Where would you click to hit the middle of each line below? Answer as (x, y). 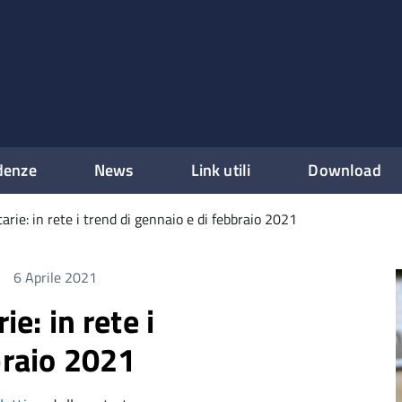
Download (345, 170)
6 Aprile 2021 (55, 277)
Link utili (221, 170)
